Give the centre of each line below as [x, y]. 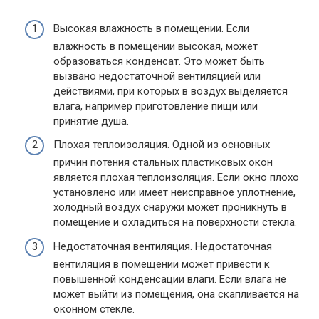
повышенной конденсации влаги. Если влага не [170, 279]
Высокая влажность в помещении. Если [151, 28]
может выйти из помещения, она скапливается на [176, 294]
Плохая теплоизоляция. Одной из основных [162, 145]
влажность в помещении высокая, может [156, 46]
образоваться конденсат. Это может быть [159, 61]
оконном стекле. [94, 309]
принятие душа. [91, 121]
